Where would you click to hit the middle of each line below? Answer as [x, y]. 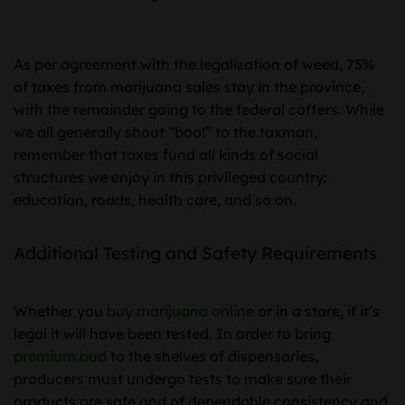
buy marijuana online [180, 311]
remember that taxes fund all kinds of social [166, 154]
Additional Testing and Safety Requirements [195, 254]
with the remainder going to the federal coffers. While [199, 109]
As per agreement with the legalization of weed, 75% [194, 64]
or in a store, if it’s [317, 311]
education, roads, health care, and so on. [157, 199]
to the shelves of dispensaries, [212, 356]
